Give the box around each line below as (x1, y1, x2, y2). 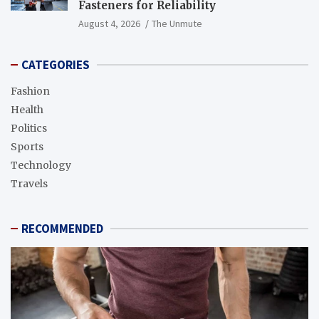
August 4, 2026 (78, 17, 140, 31)
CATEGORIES (21, 57, 90, 73)
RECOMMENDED (21, 221, 103, 237)
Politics (11, 122, 47, 135)
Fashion (11, 85, 50, 98)
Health (11, 103, 43, 117)
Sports (11, 140, 43, 154)
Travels (11, 177, 48, 191)
